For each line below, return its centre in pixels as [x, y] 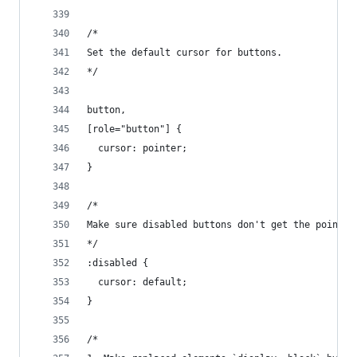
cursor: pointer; [137, 148]
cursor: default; [137, 282]
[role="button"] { [134, 129]
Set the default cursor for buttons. [184, 53]
